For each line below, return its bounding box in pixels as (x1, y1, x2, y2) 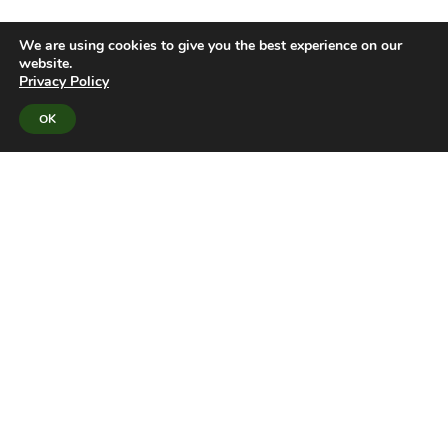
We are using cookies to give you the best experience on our (19, 36, 402, 55)
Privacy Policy (19, 72, 109, 91)
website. (19, 54, 72, 73)
